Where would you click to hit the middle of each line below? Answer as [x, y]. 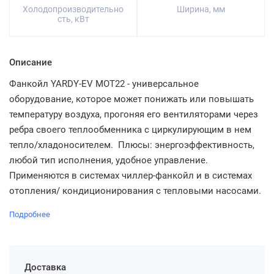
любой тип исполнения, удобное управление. [109, 160]
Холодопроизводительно [73, 9]
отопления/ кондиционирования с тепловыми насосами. [135, 191]
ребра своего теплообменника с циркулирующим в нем [130, 130]
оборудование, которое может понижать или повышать [131, 99]
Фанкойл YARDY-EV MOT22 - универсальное [104, 84]
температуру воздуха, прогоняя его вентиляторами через [134, 114]
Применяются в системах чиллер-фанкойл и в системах [131, 176]
